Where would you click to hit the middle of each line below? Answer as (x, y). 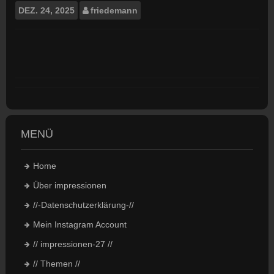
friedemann (114, 10)
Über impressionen (69, 185)
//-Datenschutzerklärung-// (83, 205)
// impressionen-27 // (72, 244)
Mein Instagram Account (80, 224)
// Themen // (56, 263)
